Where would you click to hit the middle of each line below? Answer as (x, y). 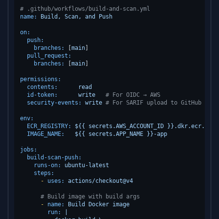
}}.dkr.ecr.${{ (191, 126)
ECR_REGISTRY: (49, 126)
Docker (99, 204)
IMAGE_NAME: (46, 134)
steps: (44, 173)
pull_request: (49, 56)
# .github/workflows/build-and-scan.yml (85, 9)
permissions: (41, 79)
